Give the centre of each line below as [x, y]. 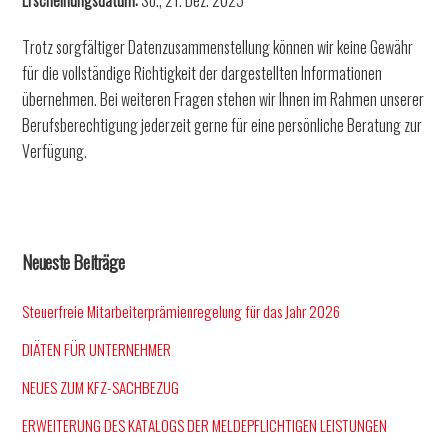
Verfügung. [55, 151]
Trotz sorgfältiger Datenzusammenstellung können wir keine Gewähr [218, 47]
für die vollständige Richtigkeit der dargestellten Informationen [202, 73]
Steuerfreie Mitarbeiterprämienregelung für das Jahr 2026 [181, 310]
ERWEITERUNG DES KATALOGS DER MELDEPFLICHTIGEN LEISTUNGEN [205, 425]
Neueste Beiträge [73, 260]
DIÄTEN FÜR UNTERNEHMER [97, 348]
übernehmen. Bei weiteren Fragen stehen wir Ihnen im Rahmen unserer [223, 99]
